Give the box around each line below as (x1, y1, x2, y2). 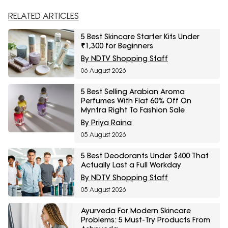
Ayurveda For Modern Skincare (81, 206, 191, 216)
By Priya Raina (81, 118, 132, 128)
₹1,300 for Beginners (81, 41, 153, 51)
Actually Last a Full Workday (81, 160, 181, 170)
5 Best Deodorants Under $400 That (81, 151, 209, 161)
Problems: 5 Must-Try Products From (81, 215, 210, 225)
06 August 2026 (81, 67, 126, 75)
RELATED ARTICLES (8, 11, 79, 21)
